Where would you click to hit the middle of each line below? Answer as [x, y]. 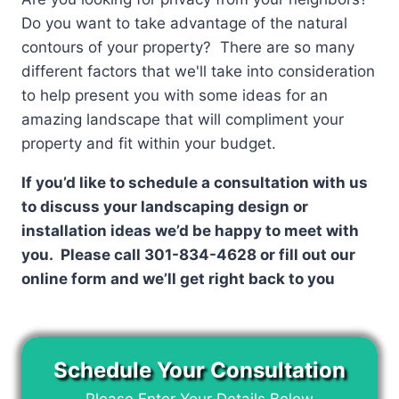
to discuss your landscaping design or [165, 206]
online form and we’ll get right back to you [178, 278]
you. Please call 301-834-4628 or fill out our [188, 254]
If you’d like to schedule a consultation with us [195, 182]
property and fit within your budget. [149, 143]
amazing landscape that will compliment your [183, 119]
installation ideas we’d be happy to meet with [190, 230]
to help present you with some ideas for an [175, 95]
